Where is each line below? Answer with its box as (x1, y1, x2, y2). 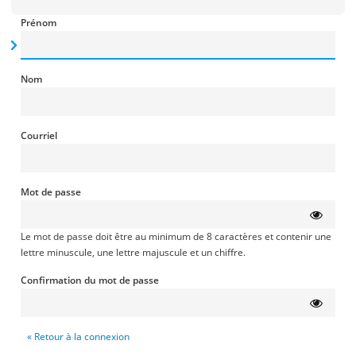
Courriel (21, 129, 57, 142)
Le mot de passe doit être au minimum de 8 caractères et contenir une (21, 230, 331, 243)
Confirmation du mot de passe (21, 273, 159, 287)
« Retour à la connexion (27, 330, 130, 343)
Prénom (21, 16, 56, 29)
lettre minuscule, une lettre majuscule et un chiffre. (21, 246, 246, 259)
